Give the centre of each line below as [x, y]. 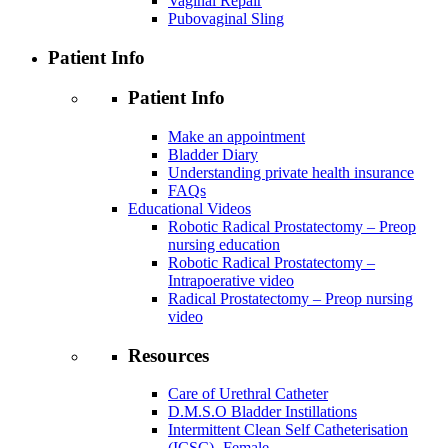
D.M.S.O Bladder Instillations [262, 412]
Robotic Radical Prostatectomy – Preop [292, 227]
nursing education [224, 245]
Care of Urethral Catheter [248, 394]
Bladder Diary [213, 155]
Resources [168, 355]
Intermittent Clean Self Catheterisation [288, 430]
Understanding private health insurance [291, 173]
